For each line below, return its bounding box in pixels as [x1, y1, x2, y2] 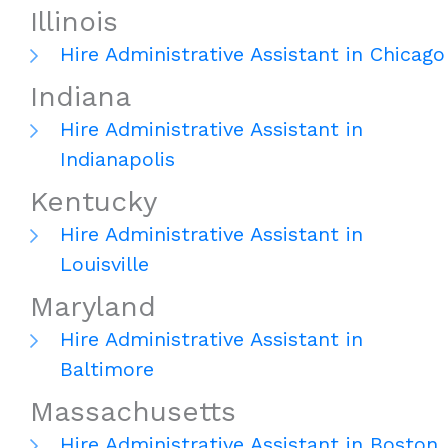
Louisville [60, 252, 149, 277]
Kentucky [30, 185, 157, 219]
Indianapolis [60, 147, 175, 172]
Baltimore [60, 357, 154, 382]
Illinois [30, 5, 118, 39]
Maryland [30, 290, 156, 324]
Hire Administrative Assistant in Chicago [60, 42, 445, 67]
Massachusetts [30, 395, 236, 429]
